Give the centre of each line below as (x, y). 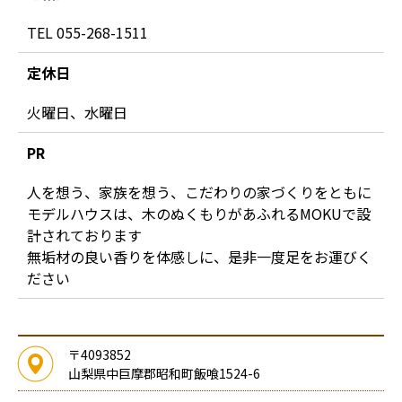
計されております (84, 236)
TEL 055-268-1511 (87, 33)
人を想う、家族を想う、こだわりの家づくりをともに (199, 192)
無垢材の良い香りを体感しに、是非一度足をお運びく (199, 257)
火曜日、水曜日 (77, 113)
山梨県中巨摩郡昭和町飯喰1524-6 (164, 374)
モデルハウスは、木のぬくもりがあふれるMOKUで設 (199, 214)
